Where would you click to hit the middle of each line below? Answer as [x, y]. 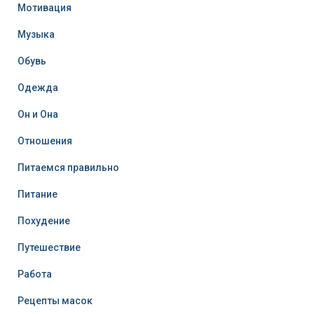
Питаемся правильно [68, 167]
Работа [35, 274]
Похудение [44, 220]
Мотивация [45, 7]
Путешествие [49, 247]
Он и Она [38, 114]
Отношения [45, 141]
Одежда [38, 87]
